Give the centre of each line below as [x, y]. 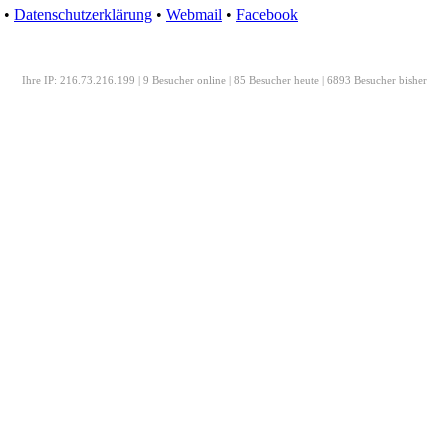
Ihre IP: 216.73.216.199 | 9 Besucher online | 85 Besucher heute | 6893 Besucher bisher [224, 79]
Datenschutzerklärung [83, 14]
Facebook [267, 14]
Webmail [194, 14]
